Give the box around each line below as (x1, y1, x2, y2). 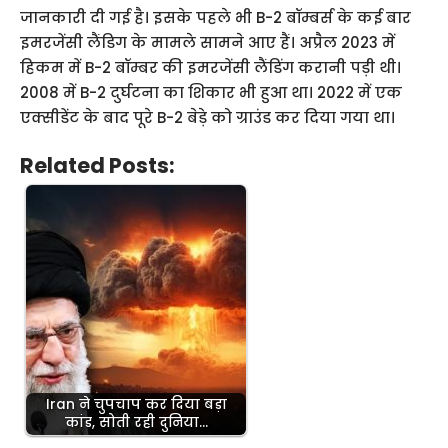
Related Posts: (20, 151, 175, 180)
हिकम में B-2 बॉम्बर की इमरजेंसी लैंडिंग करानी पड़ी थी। (20, 56, 401, 78)
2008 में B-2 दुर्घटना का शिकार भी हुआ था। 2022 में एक (20, 81, 402, 103)
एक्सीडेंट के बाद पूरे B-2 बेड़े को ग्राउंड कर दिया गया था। (20, 106, 395, 128)
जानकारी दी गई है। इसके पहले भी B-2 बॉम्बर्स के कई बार (20, 6, 411, 28)
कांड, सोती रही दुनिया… (64, 413, 208, 432)
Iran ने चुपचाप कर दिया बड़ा (45, 395, 227, 414)
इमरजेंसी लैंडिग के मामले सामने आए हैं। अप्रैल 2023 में (20, 31, 395, 53)
